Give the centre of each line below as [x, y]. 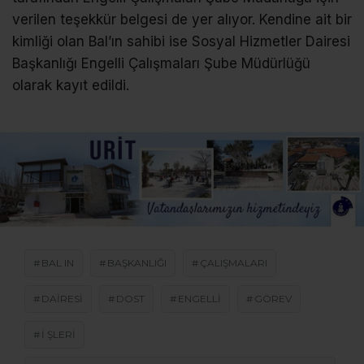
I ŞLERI [58, 334]
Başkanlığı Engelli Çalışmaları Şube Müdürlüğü [161, 64]
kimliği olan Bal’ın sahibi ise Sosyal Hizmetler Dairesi [181, 42]
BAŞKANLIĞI [137, 262]
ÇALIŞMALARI [234, 262]
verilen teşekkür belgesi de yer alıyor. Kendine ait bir [182, 20]
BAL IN [58, 262]
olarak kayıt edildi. [71, 86]
